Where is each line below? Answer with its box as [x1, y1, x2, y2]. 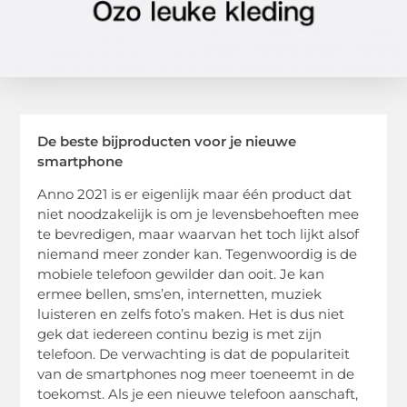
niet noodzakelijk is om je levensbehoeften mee [37, 205, 360, 223]
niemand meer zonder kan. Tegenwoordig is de [37, 245, 358, 263]
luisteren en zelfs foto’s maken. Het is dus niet [37, 305, 345, 323]
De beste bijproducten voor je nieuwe [37, 132, 297, 150]
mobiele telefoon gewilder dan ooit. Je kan [37, 265, 325, 283]
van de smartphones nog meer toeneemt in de [37, 365, 355, 383]
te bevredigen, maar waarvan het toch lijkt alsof [37, 225, 360, 243]
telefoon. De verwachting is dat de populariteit [37, 345, 351, 363]
